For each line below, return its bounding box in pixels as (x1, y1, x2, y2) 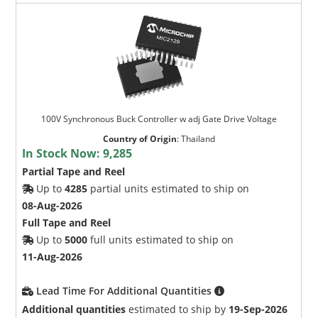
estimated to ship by (126, 302, 229, 317)
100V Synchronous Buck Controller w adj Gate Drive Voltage (40, 113, 277, 126)
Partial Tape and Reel (22, 165, 126, 179)
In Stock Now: (22, 146, 104, 162)
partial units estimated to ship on (87, 182, 250, 196)
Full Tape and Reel (22, 216, 111, 230)
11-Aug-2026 (22, 250, 83, 264)
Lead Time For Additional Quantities (36, 284, 215, 298)
